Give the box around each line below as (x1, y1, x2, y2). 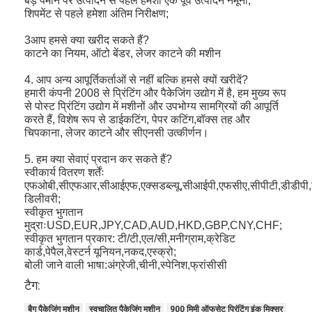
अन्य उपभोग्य (40, 249, 85, 260)
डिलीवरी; (24, 193, 61, 205)
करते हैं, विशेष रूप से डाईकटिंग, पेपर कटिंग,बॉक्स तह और (24, 114, 251, 126)
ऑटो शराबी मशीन (40, 33, 100, 45)
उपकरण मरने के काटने (40, 2, 117, 14)
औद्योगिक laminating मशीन (40, 64, 142, 76)
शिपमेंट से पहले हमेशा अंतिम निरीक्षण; (24, 8, 169, 20)
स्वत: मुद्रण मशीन (40, 156, 102, 168)
